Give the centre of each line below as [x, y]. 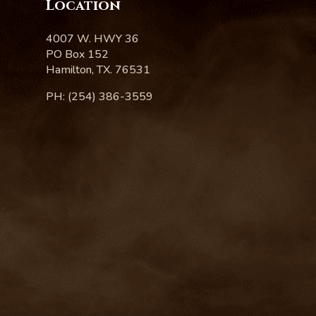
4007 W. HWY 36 [92, 39]
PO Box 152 [77, 54]
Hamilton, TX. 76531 [98, 70]
